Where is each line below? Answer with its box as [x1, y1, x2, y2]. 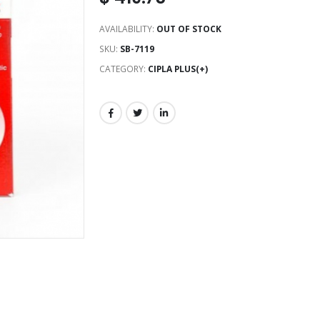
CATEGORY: [99, 63, 148, 76]
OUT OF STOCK [156, 23, 221, 36]
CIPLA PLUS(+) [148, 63, 208, 76]
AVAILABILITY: [99, 23, 156, 36]
